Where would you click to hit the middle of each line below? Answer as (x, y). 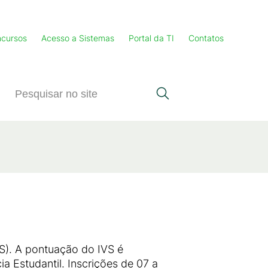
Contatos (206, 38)
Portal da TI (151, 38)
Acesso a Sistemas (78, 38)
